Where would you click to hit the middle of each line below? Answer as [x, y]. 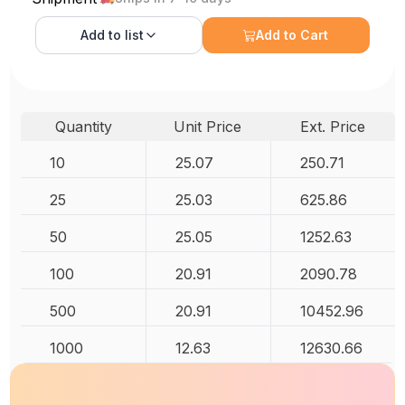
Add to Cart [292, 35]
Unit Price [208, 127]
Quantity [83, 127]
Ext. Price [332, 127]
